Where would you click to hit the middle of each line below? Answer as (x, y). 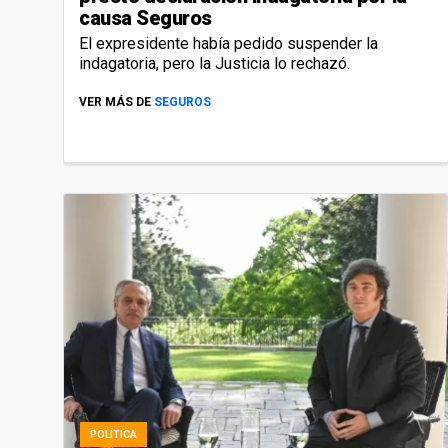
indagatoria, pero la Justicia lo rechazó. (214, 64)
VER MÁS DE (115, 102)
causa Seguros (145, 18)
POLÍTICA (113, 435)
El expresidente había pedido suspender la (228, 44)
